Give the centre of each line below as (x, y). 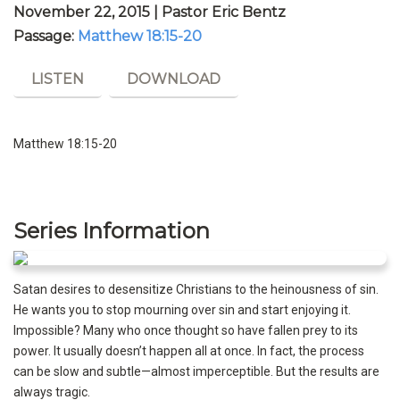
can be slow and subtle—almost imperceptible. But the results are (196, 372)
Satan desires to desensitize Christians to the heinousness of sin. (196, 290)
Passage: (46, 36)
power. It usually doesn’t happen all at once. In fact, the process (189, 351)
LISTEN (58, 79)
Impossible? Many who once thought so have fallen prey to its (186, 331)
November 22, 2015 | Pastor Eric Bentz (150, 12)
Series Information (112, 231)
